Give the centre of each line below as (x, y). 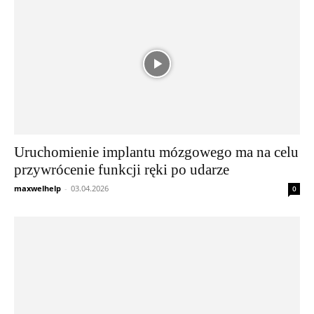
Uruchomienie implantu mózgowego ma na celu (156, 152)
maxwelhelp (37, 189)
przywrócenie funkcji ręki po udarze (122, 170)
